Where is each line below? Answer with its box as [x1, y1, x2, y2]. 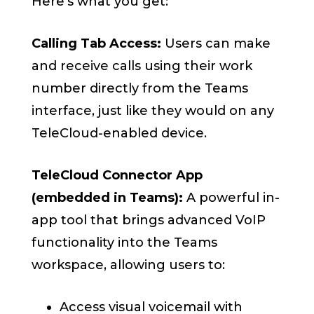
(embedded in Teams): [32, 190, 184, 206]
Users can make [161, 36, 271, 52]
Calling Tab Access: [32, 36, 162, 52]
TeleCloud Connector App [32, 168, 203, 184]
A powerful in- [183, 190, 280, 206]
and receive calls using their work [32, 58, 253, 74]
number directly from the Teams [32, 81, 249, 97]
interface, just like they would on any [32, 103, 275, 119]
